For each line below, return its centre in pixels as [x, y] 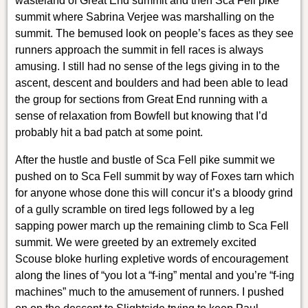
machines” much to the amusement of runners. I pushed [149, 291]
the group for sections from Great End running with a [141, 99]
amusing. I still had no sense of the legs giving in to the [147, 66]
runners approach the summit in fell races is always [139, 49]
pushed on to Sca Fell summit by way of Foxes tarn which [154, 176]
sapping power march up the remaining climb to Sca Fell [152, 225]
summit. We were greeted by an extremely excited [135, 242]
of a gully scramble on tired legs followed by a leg [134, 209]
